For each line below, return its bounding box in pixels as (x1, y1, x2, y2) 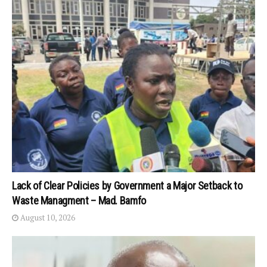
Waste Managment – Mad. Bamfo (12, 194, 146, 207)
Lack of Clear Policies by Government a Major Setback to (12, 179, 243, 193)
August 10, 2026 (18, 212, 75, 223)
